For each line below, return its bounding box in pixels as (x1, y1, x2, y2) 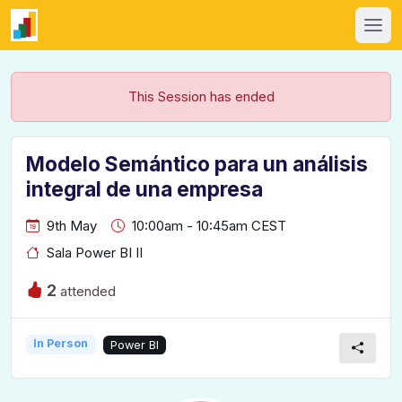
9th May (47, 217, 97, 235)
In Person (33, 336, 89, 351)
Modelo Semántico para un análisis (26, 152, 368, 176)
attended (57, 282, 116, 300)
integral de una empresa (26, 177, 263, 201)
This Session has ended (127, 88, 275, 105)
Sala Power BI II (47, 244, 143, 262)
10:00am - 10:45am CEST (132, 217, 286, 235)
